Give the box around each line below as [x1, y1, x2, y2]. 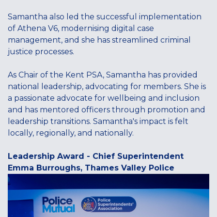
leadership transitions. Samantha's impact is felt [8, 117, 188, 126]
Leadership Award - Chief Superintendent [8, 152, 184, 161]
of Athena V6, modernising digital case [8, 24, 154, 33]
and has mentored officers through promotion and [8, 105, 205, 115]
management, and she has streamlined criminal [8, 35, 191, 45]
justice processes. [8, 47, 76, 57]
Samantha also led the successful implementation [8, 12, 201, 22]
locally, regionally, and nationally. [8, 128, 136, 138]
